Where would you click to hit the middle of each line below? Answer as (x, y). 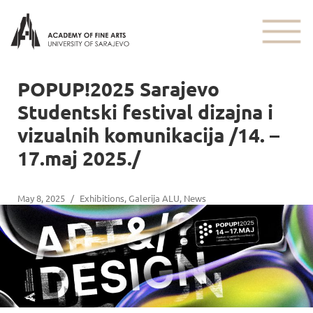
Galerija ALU (154, 198)
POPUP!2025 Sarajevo (118, 88)
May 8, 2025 (41, 198)
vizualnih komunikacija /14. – (148, 134)
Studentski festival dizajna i (145, 111)
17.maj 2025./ (79, 157)
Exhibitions (102, 198)
